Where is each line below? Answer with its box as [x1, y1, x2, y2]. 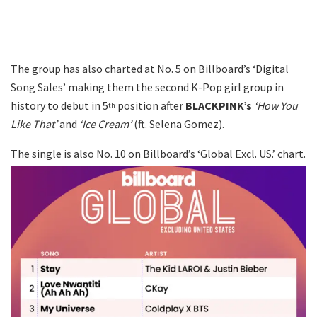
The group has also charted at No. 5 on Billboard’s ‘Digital [11, 62, 289, 76]
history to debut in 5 [11, 98, 108, 113]
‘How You [254, 98, 298, 113]
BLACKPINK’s [185, 98, 252, 113]
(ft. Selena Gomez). [132, 117, 224, 132]
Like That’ [11, 117, 57, 132]
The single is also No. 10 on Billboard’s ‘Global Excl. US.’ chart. [11, 146, 306, 161]
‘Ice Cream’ [79, 117, 132, 132]
